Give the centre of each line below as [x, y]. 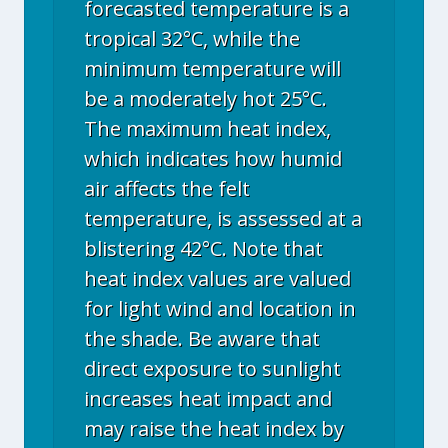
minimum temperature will [212, 68]
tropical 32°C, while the [192, 38]
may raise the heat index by [214, 428]
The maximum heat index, [207, 128]
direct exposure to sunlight [212, 368]
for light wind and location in [220, 308]
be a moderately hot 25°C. [205, 98]
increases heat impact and [208, 398]
